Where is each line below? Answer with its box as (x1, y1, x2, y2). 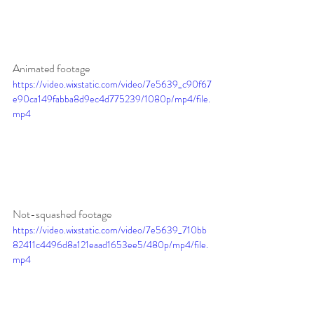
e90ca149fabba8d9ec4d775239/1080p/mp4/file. (13, 91, 210, 106)
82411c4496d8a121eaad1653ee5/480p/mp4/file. (13, 237, 208, 252)
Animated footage (13, 60, 90, 76)
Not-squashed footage (13, 205, 111, 222)
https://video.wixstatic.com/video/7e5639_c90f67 (13, 76, 212, 91)
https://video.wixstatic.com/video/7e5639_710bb (13, 222, 207, 237)
